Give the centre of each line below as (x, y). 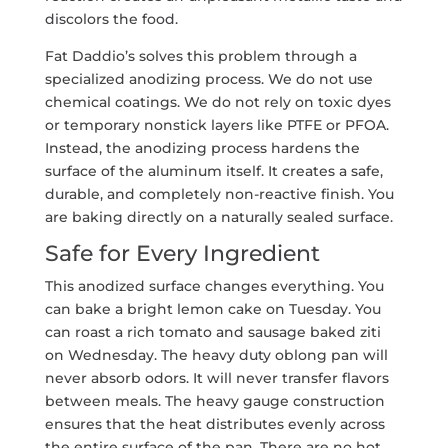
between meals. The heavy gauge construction (214, 400)
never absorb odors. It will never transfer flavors (216, 377)
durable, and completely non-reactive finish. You (219, 193)
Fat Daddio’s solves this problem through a (200, 55)
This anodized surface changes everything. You (214, 285)
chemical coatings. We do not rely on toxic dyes (217, 101)
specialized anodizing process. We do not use (208, 78)
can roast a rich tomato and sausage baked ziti (212, 331)
